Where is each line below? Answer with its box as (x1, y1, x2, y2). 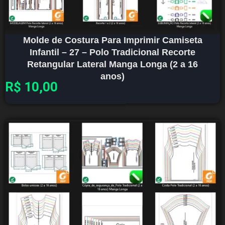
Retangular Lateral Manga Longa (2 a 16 (27, 59, 198, 69)
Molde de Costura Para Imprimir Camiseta (23, 35, 202, 45)
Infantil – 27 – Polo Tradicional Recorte (30, 47, 195, 57)
